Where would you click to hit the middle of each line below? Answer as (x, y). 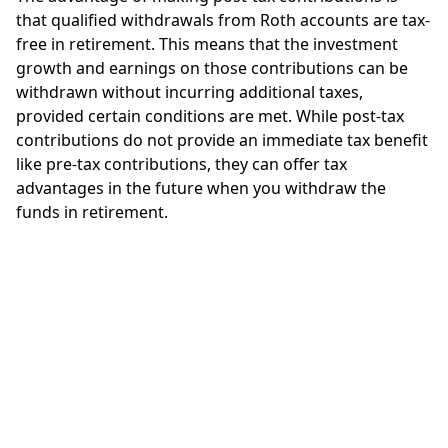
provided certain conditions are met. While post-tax (210, 116)
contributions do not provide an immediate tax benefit (222, 140)
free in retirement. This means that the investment (207, 44)
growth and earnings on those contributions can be (212, 68)
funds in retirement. (92, 212)
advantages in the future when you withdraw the (201, 188)
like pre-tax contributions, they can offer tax (181, 164)
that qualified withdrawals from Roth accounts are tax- (223, 20)
